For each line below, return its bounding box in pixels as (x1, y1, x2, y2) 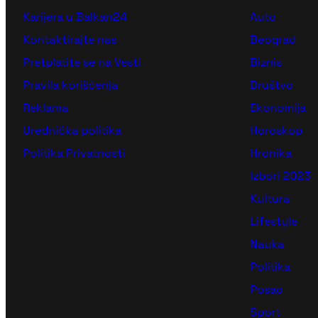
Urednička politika (23, 123, 121, 138)
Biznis (250, 55, 282, 70)
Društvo (250, 77, 293, 93)
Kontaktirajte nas (23, 32, 116, 48)
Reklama (23, 100, 68, 116)
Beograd (250, 32, 296, 48)
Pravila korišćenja (23, 77, 118, 93)
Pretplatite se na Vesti (23, 55, 141, 70)
